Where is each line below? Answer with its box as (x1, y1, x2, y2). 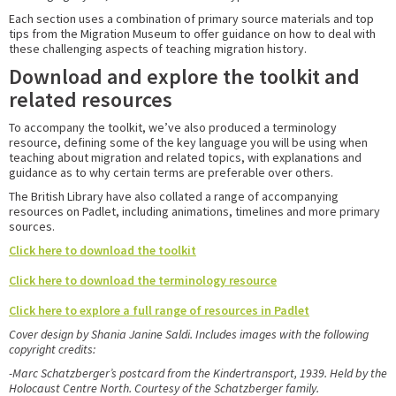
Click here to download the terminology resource (9, 271, 277, 288)
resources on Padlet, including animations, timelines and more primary (9, 202, 380, 219)
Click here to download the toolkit (9, 241, 196, 258)
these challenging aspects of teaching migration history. (9, 40, 307, 57)
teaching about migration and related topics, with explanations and (9, 148, 362, 165)
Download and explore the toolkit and (9, 62, 360, 90)
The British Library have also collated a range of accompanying (9, 187, 339, 204)
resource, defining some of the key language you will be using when (9, 133, 368, 150)
